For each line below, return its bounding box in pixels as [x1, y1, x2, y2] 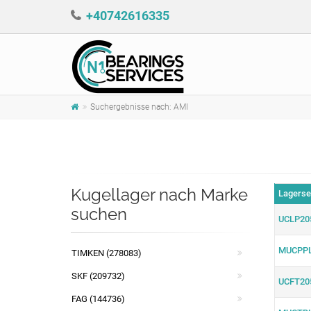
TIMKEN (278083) [72, 248, 142, 258]
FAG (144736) [72, 294, 125, 304]
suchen [71, 204, 127, 224]
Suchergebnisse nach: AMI [90, 102, 188, 112]
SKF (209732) [72, 271, 125, 281]
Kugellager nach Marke [71, 185, 248, 205]
